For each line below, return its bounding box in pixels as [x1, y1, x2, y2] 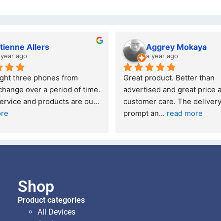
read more [167, 108, 203, 118]
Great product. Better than [123, 73, 215, 82]
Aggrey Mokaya [146, 41, 207, 52]
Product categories [18, 195, 85, 205]
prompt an [123, 108, 159, 118]
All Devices [37, 207, 75, 217]
